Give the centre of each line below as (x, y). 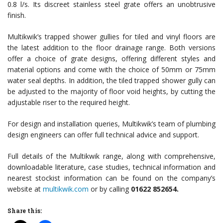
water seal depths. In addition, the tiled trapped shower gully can (111, 80)
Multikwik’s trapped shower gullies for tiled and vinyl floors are (111, 36)
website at (25, 189)
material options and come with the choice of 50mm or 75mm (111, 69)
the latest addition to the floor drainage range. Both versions (111, 47)
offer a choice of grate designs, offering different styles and (111, 58)
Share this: (25, 210)
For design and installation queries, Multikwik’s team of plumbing (111, 123)
